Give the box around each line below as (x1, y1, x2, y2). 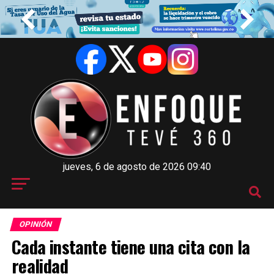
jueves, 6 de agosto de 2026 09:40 (63, 160, 211, 172)
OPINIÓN (18, 219, 53, 229)
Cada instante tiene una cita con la (11, 233, 250, 259)
